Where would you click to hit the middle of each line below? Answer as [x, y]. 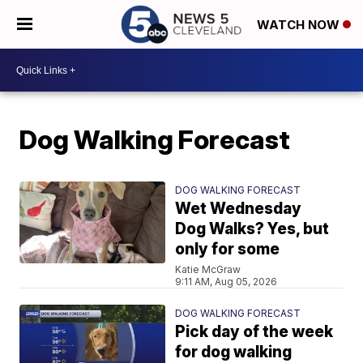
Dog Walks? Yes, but [252, 229]
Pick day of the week [254, 332]
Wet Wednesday [239, 209]
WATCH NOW [300, 25]
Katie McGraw [208, 269]
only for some [228, 249]
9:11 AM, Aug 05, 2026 [226, 282]
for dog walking [234, 352]
